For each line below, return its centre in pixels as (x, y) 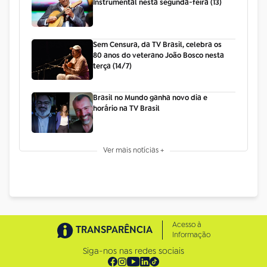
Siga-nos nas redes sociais (133, 251)
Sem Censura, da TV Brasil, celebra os (157, 44)
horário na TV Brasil (126, 109)
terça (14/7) (112, 66)
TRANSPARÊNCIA (114, 230)
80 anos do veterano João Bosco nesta (158, 55)
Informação (191, 235)
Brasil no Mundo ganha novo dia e (150, 98)
